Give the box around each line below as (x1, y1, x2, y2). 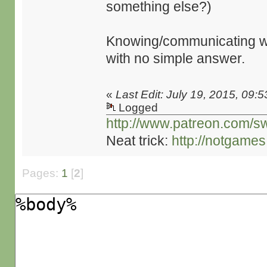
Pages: (21, 167, 61, 179)
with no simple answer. (106, 51, 246, 66)
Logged (116, 101, 159, 114)
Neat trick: (106, 133, 172, 148)
